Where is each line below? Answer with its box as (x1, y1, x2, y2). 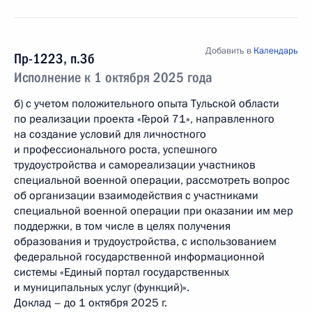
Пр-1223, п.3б (14, 50, 95, 67)
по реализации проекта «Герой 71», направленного (14, 111, 274, 127)
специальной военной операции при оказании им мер (14, 203, 293, 219)
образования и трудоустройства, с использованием (14, 234, 276, 249)
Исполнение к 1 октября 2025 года (14, 69, 212, 86)
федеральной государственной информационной (14, 249, 265, 265)
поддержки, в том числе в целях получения (14, 219, 231, 234)
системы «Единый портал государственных (14, 265, 229, 280)
